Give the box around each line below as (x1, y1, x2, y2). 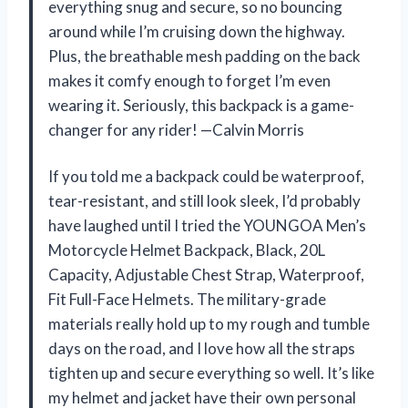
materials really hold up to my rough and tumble (48, 313, 370, 333)
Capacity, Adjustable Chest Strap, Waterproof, (48, 264, 364, 284)
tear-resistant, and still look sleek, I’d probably (48, 190, 361, 210)
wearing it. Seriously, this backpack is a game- (48, 95, 354, 115)
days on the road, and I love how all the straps (48, 338, 355, 358)
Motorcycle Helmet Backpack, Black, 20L (48, 240, 325, 260)
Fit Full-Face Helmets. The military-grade (48, 289, 326, 309)
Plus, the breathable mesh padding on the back (48, 46, 361, 66)
